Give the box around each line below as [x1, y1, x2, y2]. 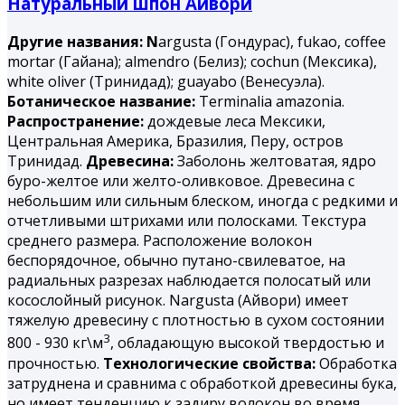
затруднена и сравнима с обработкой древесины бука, [7, 372, 397, 393]
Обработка [316, 353, 397, 373]
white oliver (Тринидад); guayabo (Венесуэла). [7, 71, 325, 92]
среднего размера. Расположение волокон [7, 231, 312, 251]
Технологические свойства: [103, 353, 316, 373]
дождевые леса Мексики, [147, 111, 325, 132]
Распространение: [7, 111, 147, 132]
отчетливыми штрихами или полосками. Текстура [7, 211, 366, 231]
